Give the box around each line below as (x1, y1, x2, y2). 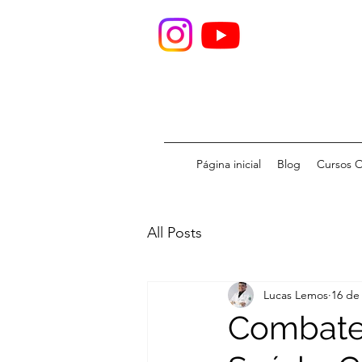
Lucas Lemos (263, 287, 328, 302)
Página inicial (196, 157, 261, 171)
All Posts (147, 223, 202, 242)
